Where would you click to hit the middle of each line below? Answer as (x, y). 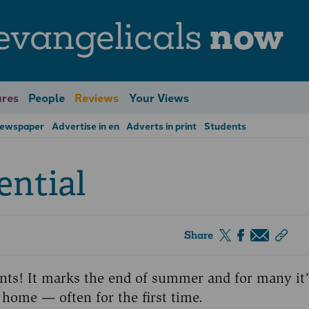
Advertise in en (85, 126)
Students (226, 126)
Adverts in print (162, 126)
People (46, 97)
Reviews (97, 97)
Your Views (159, 97)
